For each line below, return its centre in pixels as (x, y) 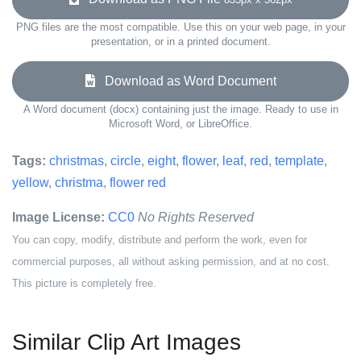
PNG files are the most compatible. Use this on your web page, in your (180, 27)
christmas (77, 161)
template (299, 161)
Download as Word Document (185, 81)
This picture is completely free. (84, 283)
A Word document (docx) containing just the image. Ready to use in (180, 109)
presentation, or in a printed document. (180, 41)
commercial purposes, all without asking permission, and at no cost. (171, 261)
